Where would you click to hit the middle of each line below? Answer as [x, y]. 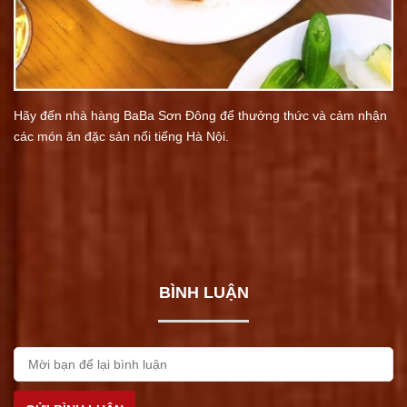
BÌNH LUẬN [203, 293]
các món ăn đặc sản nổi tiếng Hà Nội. [123, 136]
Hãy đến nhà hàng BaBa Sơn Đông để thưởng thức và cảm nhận [200, 115]
